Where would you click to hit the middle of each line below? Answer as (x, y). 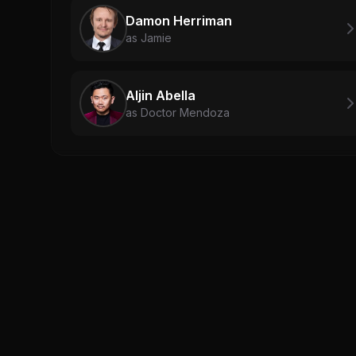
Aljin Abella (161, 95)
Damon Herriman (179, 20)
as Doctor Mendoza (178, 112)
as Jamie (149, 37)
